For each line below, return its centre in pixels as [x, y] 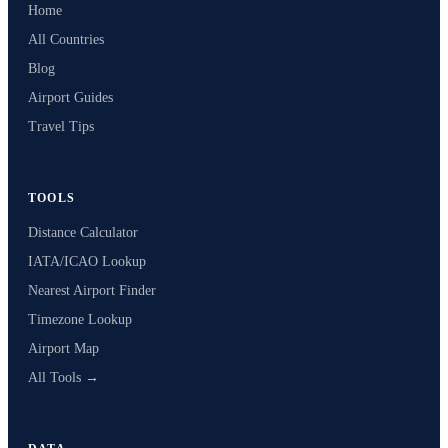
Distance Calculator [83, 233]
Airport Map [63, 349]
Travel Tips [61, 127]
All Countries [66, 40]
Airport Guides [70, 98]
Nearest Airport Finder [92, 291]
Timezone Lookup [80, 320]
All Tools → [63, 378]
